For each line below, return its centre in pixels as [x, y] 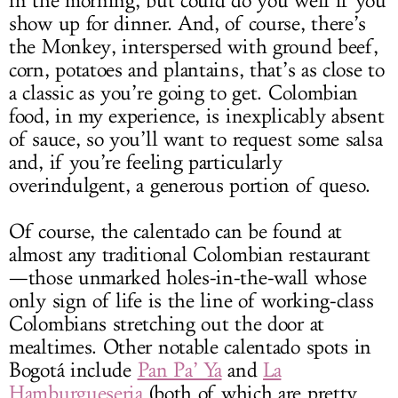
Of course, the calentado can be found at [176, 231]
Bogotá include [73, 370]
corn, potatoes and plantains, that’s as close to [197, 70]
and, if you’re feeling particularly [146, 162]
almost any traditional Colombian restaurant [190, 255]
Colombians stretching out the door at [167, 324]
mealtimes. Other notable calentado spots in [191, 347]
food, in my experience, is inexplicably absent [197, 116]
